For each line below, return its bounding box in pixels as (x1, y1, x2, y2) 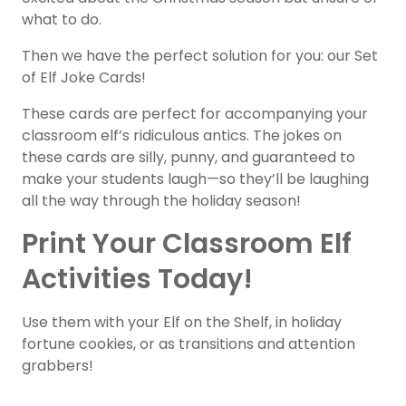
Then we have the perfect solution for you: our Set (22, 45, 378, 66)
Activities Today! (22, 260, 253, 298)
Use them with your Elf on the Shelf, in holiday (22, 312, 342, 333)
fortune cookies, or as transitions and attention (22, 333, 355, 354)
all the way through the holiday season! (22, 190, 301, 211)
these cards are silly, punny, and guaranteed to (22, 147, 355, 168)
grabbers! (22, 355, 93, 376)
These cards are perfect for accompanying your (22, 103, 368, 124)
